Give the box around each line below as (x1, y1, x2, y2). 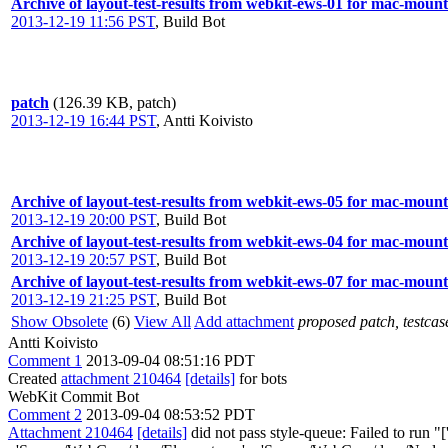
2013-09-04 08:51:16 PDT (86, 352, 255, 369)
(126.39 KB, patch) (53, 94, 176, 111)
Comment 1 (8, 352, 82, 369)
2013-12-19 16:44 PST (11, 112, 156, 129)
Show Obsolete (11, 313, 108, 330)
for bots (235, 370, 287, 387)
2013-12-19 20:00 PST (11, 211, 156, 228)
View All (134, 313, 191, 330)
